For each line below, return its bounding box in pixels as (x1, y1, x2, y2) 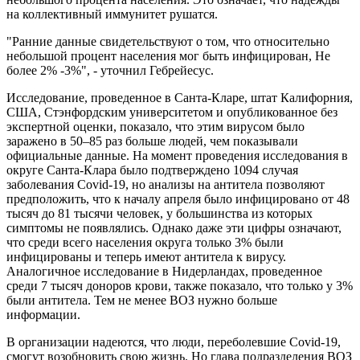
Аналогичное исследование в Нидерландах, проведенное (6, 264, 322, 278)
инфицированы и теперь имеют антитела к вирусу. (6, 249, 286, 264)
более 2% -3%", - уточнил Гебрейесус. (6, 63, 214, 77)
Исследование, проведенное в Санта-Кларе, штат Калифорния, (6, 90, 353, 104)
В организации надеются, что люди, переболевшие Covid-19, (6, 334, 341, 349)
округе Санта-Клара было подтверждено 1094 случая (6, 162, 298, 177)
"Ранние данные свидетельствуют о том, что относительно (6, 34, 329, 48)
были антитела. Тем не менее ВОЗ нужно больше (6, 292, 277, 307)
